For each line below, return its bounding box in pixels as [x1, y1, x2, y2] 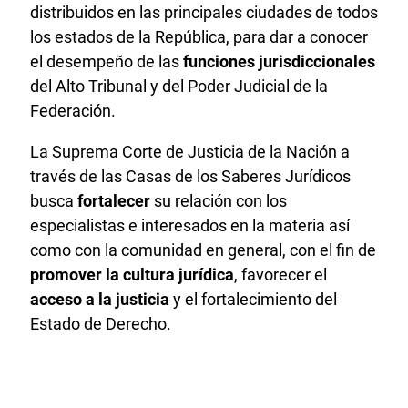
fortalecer [77, 191, 150, 211]
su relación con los [150, 191, 287, 211]
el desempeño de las [30, 52, 183, 72]
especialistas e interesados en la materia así [30, 216, 350, 236]
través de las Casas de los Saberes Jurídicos [30, 167, 351, 187]
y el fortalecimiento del [169, 290, 337, 310]
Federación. [30, 101, 116, 121]
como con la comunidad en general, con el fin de [30, 240, 376, 260]
